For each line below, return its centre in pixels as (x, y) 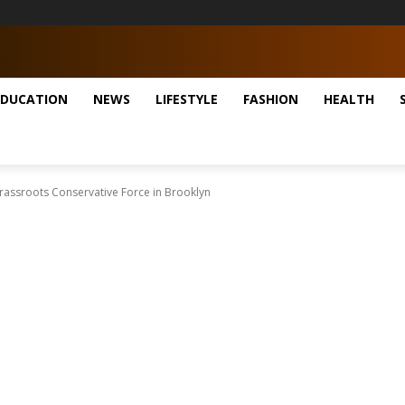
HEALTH (349, 99)
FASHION (271, 99)
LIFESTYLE (187, 99)
